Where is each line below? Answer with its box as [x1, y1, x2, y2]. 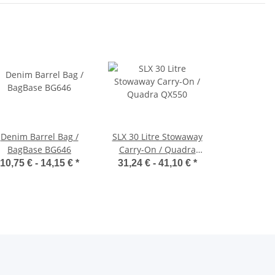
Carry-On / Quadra [118, 143, 196, 155]
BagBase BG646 [7, 143, 71, 155]
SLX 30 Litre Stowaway [112, 130, 203, 142]
